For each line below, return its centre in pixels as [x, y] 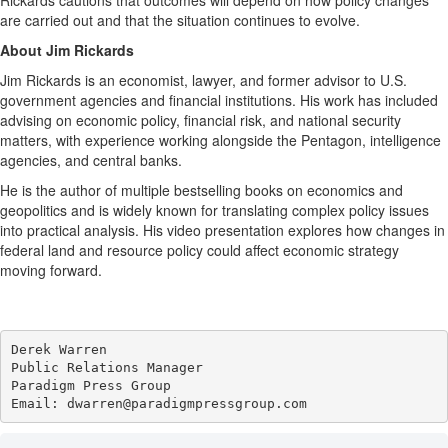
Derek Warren [58, 349]
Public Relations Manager [106, 367]
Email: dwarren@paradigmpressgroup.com [158, 403]
